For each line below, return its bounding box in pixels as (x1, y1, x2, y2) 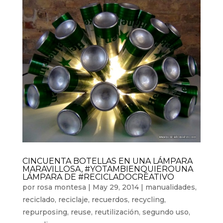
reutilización (94, 208, 139, 217)
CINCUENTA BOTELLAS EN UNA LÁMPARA (22, 156, 193, 166)
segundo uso (142, 208, 189, 217)
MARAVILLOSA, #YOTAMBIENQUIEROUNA (22, 164, 193, 174)
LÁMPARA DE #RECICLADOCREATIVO (22, 172, 174, 182)
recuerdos (91, 195, 128, 205)
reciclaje (58, 195, 88, 205)
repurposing (22, 208, 67, 217)
